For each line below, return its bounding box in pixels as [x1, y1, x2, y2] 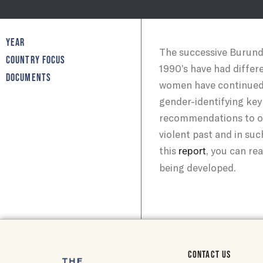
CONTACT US [188, 248, 231, 261]
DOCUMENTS [6, 71, 51, 84]
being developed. [159, 161, 236, 173]
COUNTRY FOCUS [6, 53, 66, 66]
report [176, 144, 206, 157]
